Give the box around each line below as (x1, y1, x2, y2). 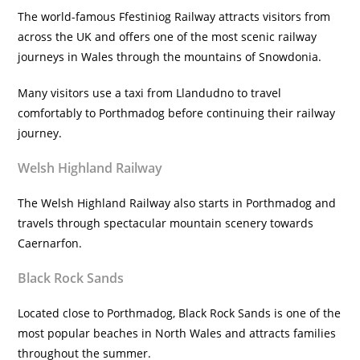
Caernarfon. (18, 235, 83, 251)
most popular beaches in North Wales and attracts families (18, 325, 337, 341)
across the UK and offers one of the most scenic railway (18, 29, 317, 44)
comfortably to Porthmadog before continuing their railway (18, 105, 336, 121)
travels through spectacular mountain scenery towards (18, 215, 314, 231)
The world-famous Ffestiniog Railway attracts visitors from (18, 9, 331, 24)
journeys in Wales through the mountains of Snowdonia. (18, 49, 322, 64)
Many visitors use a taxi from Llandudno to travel (18, 85, 282, 100)
